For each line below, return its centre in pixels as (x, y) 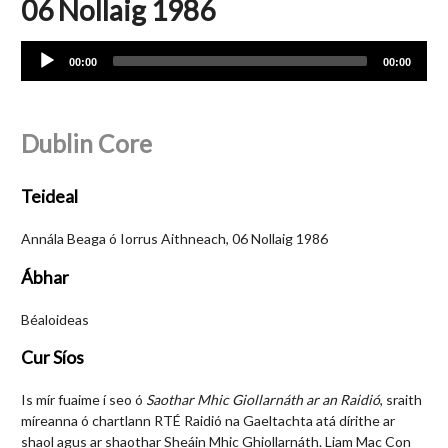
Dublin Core (86, 143)
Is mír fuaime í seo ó (83, 399)
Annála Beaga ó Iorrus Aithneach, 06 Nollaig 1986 (174, 238)
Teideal (49, 196)
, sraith (401, 399)
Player (39, 71)
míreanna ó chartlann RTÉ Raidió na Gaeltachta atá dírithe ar (208, 420)
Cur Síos (52, 357)
